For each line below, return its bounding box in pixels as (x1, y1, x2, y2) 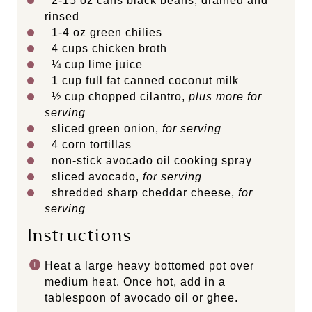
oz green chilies (70, 26, 162, 38)
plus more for (189, 90, 262, 102)
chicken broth (88, 42, 171, 54)
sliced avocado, (52, 170, 143, 182)
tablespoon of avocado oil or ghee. (45, 291, 242, 304)
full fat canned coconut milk (82, 74, 239, 86)
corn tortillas (58, 138, 132, 150)
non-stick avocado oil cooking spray (52, 154, 252, 166)
